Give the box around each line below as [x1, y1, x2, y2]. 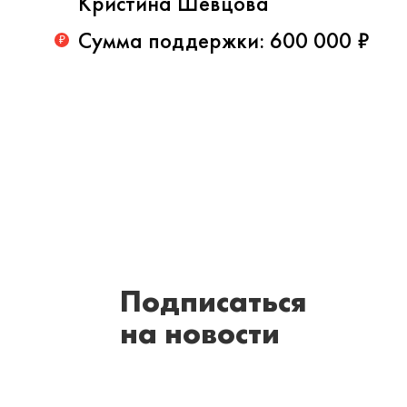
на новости [120, 313, 280, 352]
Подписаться [120, 282, 307, 321]
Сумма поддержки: [78, 25, 270, 55]
